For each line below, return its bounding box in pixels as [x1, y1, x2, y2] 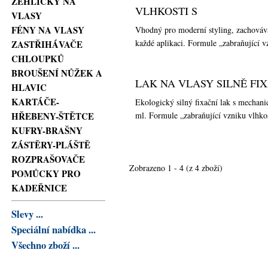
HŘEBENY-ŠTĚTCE [11, 109, 95, 123]
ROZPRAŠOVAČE [11, 153, 86, 166]
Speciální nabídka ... [11, 222, 96, 237]
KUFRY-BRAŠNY [11, 124, 83, 138]
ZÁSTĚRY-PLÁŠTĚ [11, 138, 91, 152]
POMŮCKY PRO [11, 167, 81, 181]
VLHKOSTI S [135, 4, 198, 19]
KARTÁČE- [11, 95, 60, 109]
